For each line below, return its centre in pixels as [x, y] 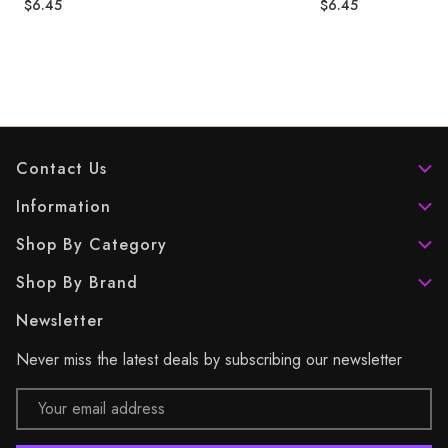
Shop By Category [91, 244]
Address [42, 412]
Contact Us [61, 168]
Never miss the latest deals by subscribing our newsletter [209, 359]
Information [63, 206]
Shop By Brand [77, 282]
